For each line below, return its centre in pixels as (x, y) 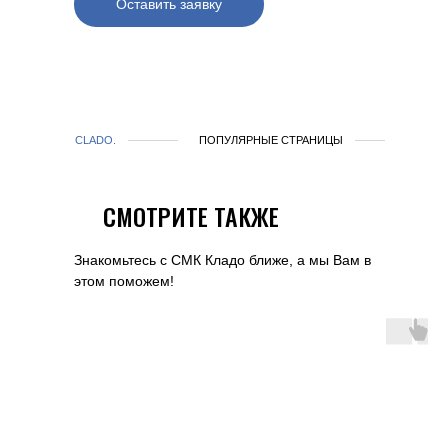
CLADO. (95, 140)
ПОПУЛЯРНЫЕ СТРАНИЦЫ (271, 140)
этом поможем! (124, 281)
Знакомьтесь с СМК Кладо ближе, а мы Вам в (222, 260)
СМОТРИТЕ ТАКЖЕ (191, 216)
